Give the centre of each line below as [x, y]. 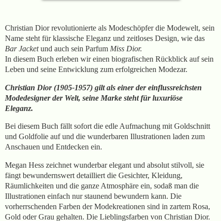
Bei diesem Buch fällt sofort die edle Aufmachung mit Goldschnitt [108, 126]
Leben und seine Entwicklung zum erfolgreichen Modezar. [96, 69]
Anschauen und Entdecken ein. [54, 147]
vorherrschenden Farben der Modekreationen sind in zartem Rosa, [108, 207]
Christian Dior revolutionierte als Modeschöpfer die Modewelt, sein [110, 28]
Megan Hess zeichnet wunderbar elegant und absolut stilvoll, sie [105, 165]
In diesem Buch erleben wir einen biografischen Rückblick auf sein [109, 59]
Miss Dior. [127, 48]
